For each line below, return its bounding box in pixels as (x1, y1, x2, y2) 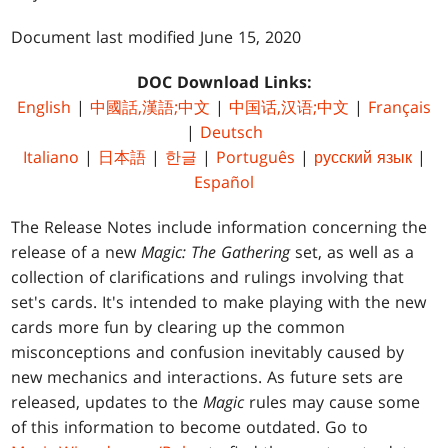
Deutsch (199, 121, 263, 144)
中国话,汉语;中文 (229, 96, 349, 119)
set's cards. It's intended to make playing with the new (11, 291, 427, 314)
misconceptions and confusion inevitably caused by (11, 341, 405, 364)
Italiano (22, 146, 79, 169)
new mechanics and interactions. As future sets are (11, 366, 404, 389)
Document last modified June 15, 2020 (11, 26, 302, 49)
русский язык (313, 146, 412, 169)
